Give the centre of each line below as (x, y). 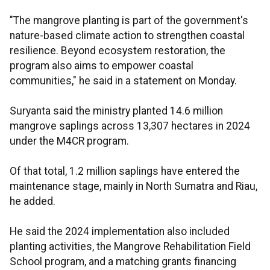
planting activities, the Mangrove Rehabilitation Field (130, 247)
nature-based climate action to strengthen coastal (127, 36)
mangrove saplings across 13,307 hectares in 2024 (130, 126)
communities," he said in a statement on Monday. (123, 81)
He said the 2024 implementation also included (120, 232)
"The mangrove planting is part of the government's (129, 21)
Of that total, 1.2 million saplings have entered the (125, 171)
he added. (33, 202)
